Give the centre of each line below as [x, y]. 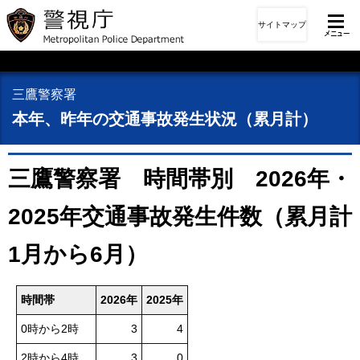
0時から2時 [50, 329]
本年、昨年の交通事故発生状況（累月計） [165, 119]
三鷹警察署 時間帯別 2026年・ [180, 178]
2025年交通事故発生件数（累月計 [180, 216]
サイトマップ [282, 25]
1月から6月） [78, 254]
